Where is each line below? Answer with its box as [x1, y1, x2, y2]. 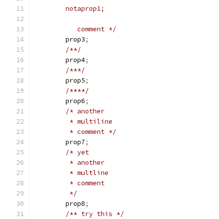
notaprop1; [66, 4, 105, 13]
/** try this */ [66, 210, 124, 218]
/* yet [66, 148, 89, 156]
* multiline [66, 117, 112, 126]
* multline [66, 169, 109, 177]
